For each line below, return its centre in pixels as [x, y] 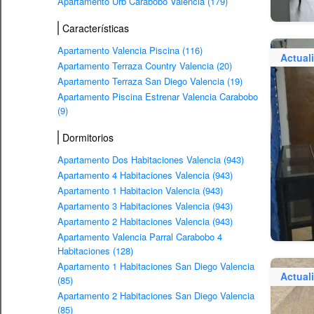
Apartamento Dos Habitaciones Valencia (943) [151, 160]
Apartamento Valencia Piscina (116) [130, 50]
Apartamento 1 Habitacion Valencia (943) [140, 191]
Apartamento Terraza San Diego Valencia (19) [150, 81]
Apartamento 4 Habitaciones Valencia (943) [145, 175]
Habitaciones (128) [95, 251]
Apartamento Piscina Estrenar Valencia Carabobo [158, 97]
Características [96, 28]
